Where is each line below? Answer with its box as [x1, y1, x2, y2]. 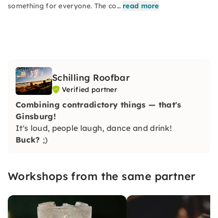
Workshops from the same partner [8, 169, 196, 183]
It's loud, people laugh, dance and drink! [16, 123, 174, 133]
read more [122, 1, 159, 10]
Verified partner [62, 85, 118, 94]
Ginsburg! [16, 111, 56, 121]
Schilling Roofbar [52, 72, 130, 83]
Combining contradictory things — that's [16, 99, 182, 109]
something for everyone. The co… [8, 1, 121, 10]
